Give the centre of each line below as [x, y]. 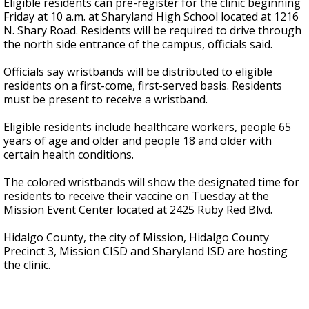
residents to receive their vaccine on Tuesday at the [136, 196]
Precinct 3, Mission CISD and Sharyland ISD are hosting [146, 251]
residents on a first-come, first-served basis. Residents [143, 86]
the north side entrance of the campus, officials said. [139, 44]
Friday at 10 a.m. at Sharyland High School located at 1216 [151, 17]
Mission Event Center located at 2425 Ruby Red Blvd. [139, 210]
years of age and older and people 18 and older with [138, 141]
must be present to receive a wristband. [107, 99]
